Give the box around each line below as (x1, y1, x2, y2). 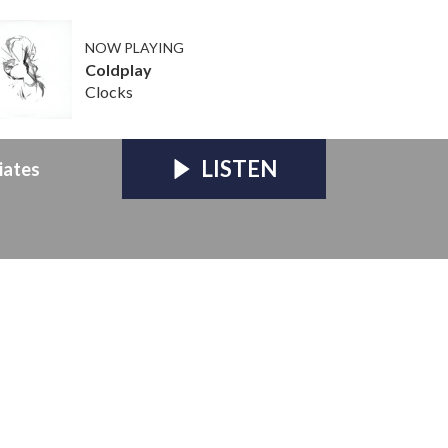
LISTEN (200, 154, 277, 182)
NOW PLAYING (84, 38, 184, 56)
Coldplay (84, 59, 152, 79)
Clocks (84, 81, 133, 101)
